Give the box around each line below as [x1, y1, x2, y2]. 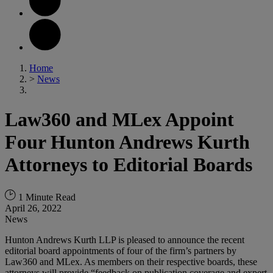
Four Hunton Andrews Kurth [5, 131, 250, 154]
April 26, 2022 [5, 202, 62, 213]
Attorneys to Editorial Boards [5, 154, 252, 176]
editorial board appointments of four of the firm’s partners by [5, 245, 236, 256]
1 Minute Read [16, 191, 76, 202]
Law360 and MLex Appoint [5, 108, 234, 131]
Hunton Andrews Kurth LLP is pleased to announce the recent [5, 234, 244, 245]
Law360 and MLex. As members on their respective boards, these [5, 256, 257, 267]
